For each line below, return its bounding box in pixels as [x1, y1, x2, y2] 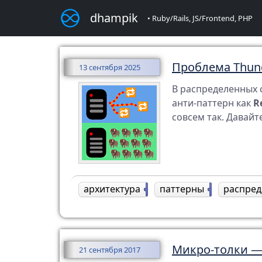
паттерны [160, 182, 204, 195]
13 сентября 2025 [79, 62, 140, 73]
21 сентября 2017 [79, 244, 140, 255]
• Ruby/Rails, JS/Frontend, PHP [147, 12, 253, 23]
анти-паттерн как [172, 96, 253, 109]
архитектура [84, 182, 140, 195]
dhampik [90, 10, 138, 26]
